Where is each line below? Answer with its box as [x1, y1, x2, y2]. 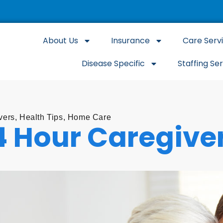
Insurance [111, 35, 150, 46]
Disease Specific [81, 58, 145, 69]
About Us [42, 35, 78, 46]
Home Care [67, 113, 111, 121]
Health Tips [19, 113, 63, 121]
